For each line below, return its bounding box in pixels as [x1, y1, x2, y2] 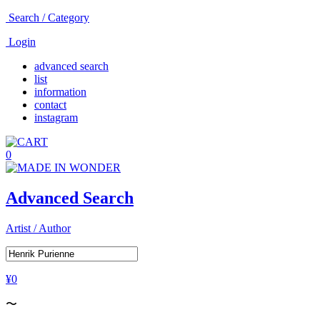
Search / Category [9, 11, 89, 24]
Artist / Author [6, 221, 71, 234]
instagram [34, 111, 78, 124]
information [34, 86, 86, 98]
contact [34, 99, 66, 111]
